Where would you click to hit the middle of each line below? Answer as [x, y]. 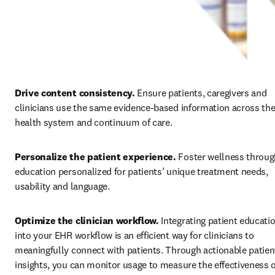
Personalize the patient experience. [97, 157]
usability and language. [64, 186]
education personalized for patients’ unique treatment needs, [141, 172]
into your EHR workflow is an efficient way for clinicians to [134, 235]
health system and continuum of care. [94, 122]
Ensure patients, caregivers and [202, 93]
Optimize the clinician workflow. [88, 221]
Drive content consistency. [76, 93]
